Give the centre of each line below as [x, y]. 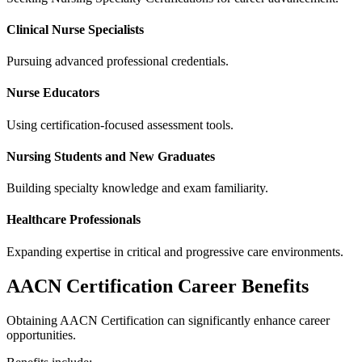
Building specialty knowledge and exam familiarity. [137, 188]
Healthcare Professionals [74, 220]
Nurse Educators [53, 93]
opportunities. [41, 335]
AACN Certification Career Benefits [158, 286]
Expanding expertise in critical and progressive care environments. [175, 251]
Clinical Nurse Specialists [75, 29]
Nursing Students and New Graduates [111, 156]
